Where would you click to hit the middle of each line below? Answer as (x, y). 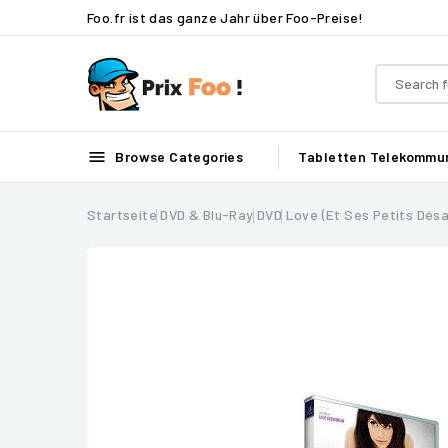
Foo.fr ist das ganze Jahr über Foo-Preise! (225, 17)
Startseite (122, 214)
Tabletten (332, 156)
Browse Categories (178, 156)
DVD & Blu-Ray (207, 214)
